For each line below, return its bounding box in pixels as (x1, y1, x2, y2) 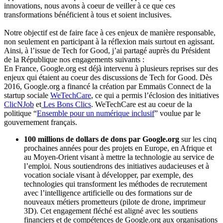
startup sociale (4, 91, 50, 100)
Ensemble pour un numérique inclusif (37, 109, 154, 118)
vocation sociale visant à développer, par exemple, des (24, 171, 193, 180)
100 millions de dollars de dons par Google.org (24, 135, 179, 144)
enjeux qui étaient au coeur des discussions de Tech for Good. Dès (4, 73, 212, 82)
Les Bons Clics (41, 100, 91, 109)
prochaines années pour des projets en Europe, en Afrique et (24, 144, 212, 153)
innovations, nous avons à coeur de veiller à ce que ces (4, 1, 175, 10)
